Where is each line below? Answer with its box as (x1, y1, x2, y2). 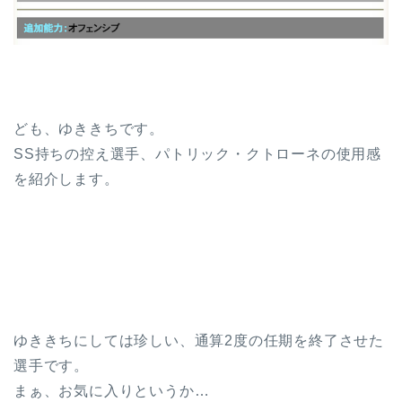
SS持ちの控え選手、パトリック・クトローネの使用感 (13, 146, 381, 162)
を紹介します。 (13, 171, 119, 188)
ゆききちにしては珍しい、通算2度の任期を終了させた (13, 333, 384, 349)
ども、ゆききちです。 (13, 121, 164, 137)
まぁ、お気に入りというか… (13, 383, 210, 399)
